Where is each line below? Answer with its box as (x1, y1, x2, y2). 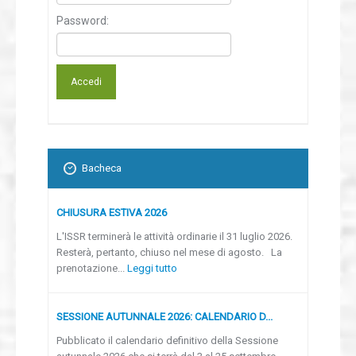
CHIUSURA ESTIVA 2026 (56, 206, 167, 219)
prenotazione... (56, 261, 127, 274)
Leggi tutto (127, 261, 177, 274)
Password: (56, 14, 109, 27)
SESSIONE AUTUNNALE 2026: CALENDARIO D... (56, 310, 273, 323)
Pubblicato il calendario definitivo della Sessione (56, 334, 278, 346)
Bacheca (82, 161, 122, 174)
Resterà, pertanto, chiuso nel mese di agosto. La (56, 246, 282, 258)
